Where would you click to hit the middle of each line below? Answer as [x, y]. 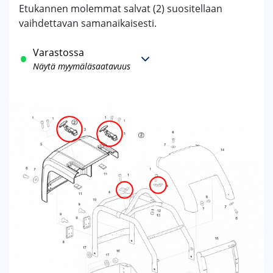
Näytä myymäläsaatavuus [82, 66]
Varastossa [58, 52]
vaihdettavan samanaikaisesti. [88, 23]
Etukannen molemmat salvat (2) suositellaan [121, 9]
